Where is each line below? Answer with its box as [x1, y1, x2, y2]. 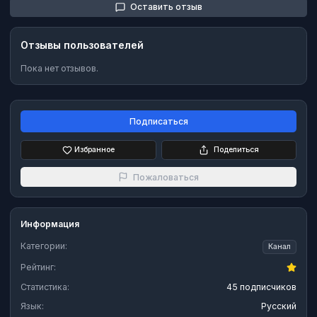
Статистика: [21, 281, 69, 292]
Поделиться [213, 144, 259, 154]
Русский [261, 301, 296, 312]
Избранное [74, 144, 115, 154]
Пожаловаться [133, 171, 199, 183]
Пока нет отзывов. [21, 62, 98, 74]
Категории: [21, 241, 67, 252]
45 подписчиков [226, 281, 296, 292]
